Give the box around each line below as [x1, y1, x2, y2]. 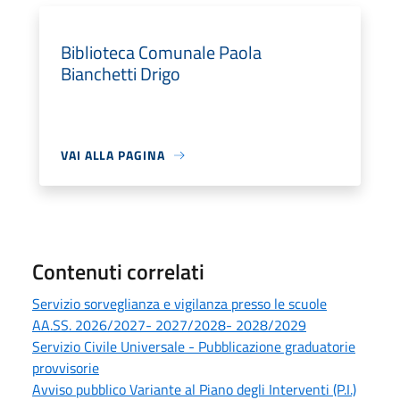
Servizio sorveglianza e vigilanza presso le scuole [32, 293, 327, 315]
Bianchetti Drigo [61, 60, 180, 88]
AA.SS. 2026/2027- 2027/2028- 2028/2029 [32, 314, 306, 337]
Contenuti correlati [32, 255, 204, 288]
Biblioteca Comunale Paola [61, 38, 262, 67]
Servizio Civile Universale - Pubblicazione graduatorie [32, 336, 355, 358]
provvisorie [32, 357, 99, 379]
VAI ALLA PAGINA [61, 146, 165, 165]
